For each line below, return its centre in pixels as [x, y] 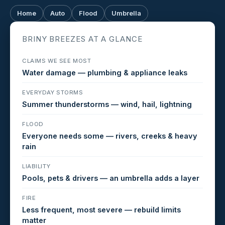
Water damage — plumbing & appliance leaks [105, 72]
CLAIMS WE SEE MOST [57, 61]
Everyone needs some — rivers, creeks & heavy [110, 136]
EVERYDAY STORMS [53, 92]
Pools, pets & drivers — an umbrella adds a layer [111, 178]
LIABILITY [36, 166]
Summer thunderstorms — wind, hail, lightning [107, 104]
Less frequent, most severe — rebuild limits [101, 209]
